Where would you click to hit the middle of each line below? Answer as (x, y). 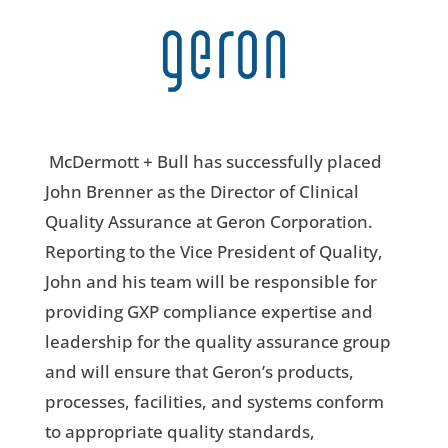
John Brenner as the (125, 191)
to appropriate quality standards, (179, 431)
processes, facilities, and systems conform (214, 401)
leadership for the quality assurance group (217, 341)
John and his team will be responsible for (210, 281)
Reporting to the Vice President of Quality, (213, 251)
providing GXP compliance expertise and (208, 311)
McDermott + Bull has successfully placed (215, 161)
